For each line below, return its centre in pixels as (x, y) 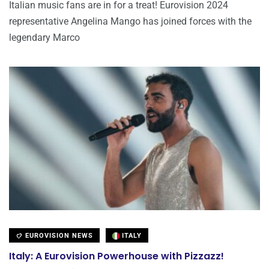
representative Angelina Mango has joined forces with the (130, 22)
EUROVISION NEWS (58, 235)
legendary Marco (44, 38)
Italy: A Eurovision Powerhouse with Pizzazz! (116, 256)
